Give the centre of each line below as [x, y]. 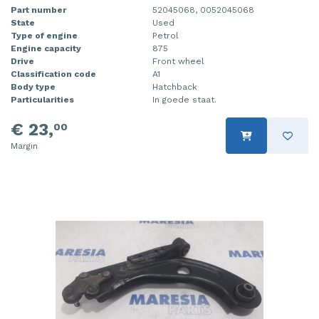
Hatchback [175, 87]
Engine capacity [46, 49]
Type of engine [44, 36]
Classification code [53, 74]
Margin [24, 146]
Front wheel [178, 62]
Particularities [42, 100]
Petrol [166, 36]
